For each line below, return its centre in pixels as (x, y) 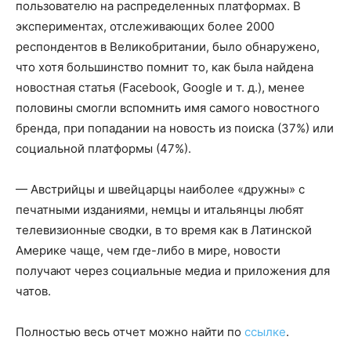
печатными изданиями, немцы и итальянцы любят (160, 209)
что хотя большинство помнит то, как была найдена (165, 67)
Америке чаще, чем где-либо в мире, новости (148, 250)
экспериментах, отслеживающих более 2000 (145, 26)
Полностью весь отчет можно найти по (130, 331)
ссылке (265, 331)
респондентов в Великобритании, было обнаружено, (168, 46)
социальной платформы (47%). (103, 148)
